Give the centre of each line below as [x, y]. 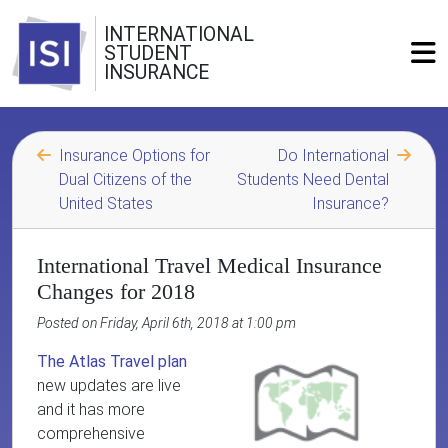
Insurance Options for [134, 155]
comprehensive [91, 433]
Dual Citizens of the [125, 179]
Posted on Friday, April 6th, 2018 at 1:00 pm [166, 323]
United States [106, 203]
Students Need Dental [313, 179]
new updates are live [109, 385]
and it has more [91, 409]
